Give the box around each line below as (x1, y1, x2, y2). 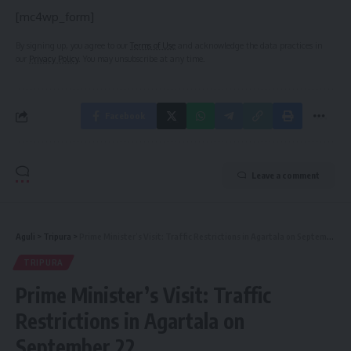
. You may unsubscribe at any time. (78, 53, 205, 64)
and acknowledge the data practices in (175, 40, 323, 51)
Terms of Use (130, 40, 175, 51)
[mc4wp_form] (16, 9, 94, 25)
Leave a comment (251, 170, 320, 181)
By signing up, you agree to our (16, 40, 130, 51)
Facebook (105, 110, 145, 121)
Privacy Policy (29, 53, 78, 64)
